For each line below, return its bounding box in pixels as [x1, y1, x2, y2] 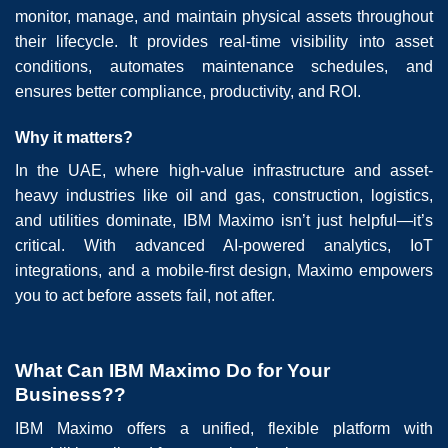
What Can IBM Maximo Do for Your [15, 359, 330, 381]
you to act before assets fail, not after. [15, 286, 275, 304]
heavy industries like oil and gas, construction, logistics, [15, 186, 433, 204]
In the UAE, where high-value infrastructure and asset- [15, 161, 433, 179]
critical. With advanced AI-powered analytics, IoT [15, 236, 433, 254]
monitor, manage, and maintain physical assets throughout [15, 8, 433, 26]
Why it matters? [15, 128, 133, 146]
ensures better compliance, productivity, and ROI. [15, 83, 361, 101]
